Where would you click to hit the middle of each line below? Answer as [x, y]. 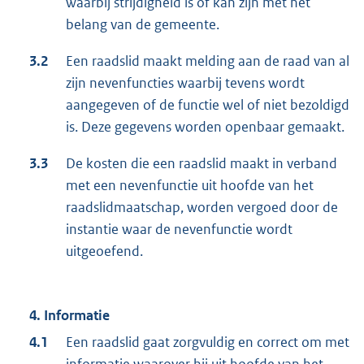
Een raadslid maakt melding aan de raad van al [208, 61]
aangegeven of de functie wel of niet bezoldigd [208, 105]
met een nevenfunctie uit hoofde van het [190, 186]
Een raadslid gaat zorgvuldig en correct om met [208, 342]
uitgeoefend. [104, 251]
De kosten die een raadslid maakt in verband [201, 164]
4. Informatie [69, 316]
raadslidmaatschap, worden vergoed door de [202, 208]
